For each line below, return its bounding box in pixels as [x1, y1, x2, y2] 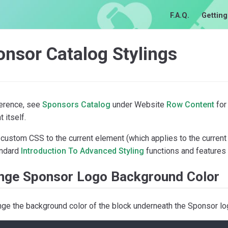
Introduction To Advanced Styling [21, 146, 144, 156]
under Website [110, 99, 166, 109]
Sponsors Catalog [42, 99, 110, 109]
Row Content [166, 99, 214, 109]
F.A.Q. [170, 11, 189, 20]
